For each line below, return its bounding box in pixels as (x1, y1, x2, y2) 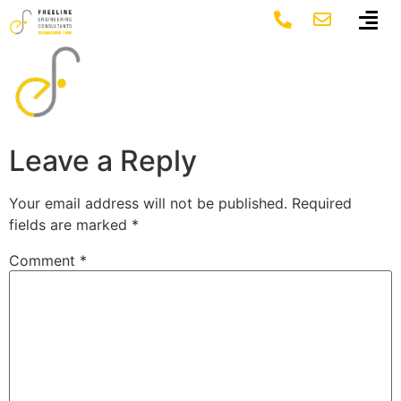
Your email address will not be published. (9, 194, 287, 213)
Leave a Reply (9, 143, 197, 179)
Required (292, 194, 352, 213)
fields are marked (9, 216, 132, 235)
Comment (9, 252, 80, 270)
